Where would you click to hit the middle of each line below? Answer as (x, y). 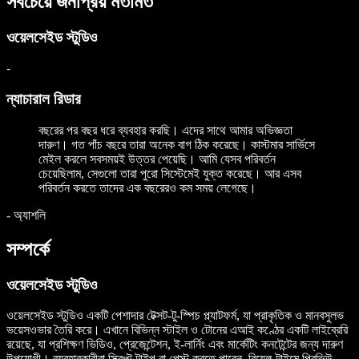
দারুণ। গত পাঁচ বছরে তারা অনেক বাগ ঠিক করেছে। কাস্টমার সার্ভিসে (177, 144)
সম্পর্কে (28, 249)
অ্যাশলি (30, 215)
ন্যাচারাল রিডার (44, 99)
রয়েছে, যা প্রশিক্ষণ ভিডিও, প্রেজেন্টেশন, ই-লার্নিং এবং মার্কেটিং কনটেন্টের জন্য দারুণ (175, 345)
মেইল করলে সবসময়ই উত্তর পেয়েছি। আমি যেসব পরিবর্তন (157, 159)
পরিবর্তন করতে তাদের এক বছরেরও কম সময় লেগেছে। (147, 188)
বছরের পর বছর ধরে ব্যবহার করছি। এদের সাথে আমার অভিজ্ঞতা (165, 130)
